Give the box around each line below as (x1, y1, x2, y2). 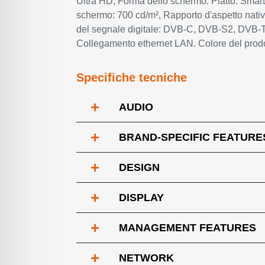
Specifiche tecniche (76, 71, 187, 84)
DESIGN (119, 161, 160, 173)
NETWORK (119, 252, 174, 264)
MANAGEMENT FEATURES (119, 222, 256, 234)
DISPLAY (119, 192, 164, 203)
